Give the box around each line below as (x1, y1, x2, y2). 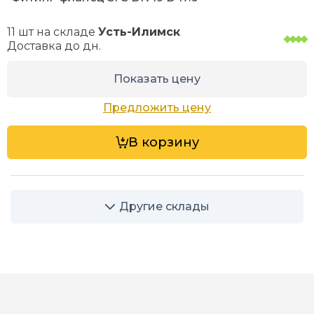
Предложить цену (103, 101, 211, 115)
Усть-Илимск (98, 25, 181, 39)
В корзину (128, 135, 199, 151)
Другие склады (119, 200, 210, 214)
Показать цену (114, 72, 200, 86)
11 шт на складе (7, 25, 99, 39)
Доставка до (7, 39, 83, 53)
